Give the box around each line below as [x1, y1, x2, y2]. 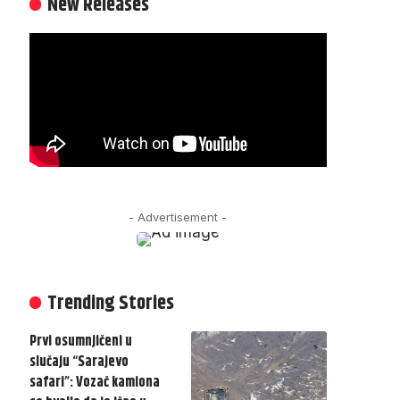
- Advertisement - [129, 209, 228, 224]
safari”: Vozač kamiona [29, 371, 160, 394]
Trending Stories [46, 287, 174, 319]
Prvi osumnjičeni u [29, 329, 132, 353]
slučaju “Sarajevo [29, 350, 129, 373]
